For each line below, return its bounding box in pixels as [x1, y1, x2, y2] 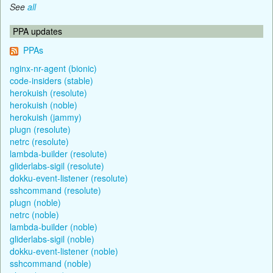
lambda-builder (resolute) [10, 147, 107, 160]
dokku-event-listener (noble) [10, 244, 118, 257]
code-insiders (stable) [10, 74, 93, 87]
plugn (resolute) [10, 122, 71, 135]
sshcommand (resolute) [10, 183, 101, 196]
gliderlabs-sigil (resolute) [10, 159, 104, 172]
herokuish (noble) [10, 98, 77, 111]
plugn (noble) [10, 196, 61, 208]
